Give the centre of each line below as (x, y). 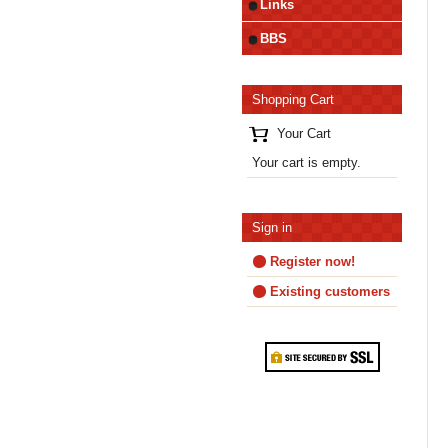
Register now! (312, 261)
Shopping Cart (293, 99)
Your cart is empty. (306, 162)
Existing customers (330, 291)
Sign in (272, 227)
